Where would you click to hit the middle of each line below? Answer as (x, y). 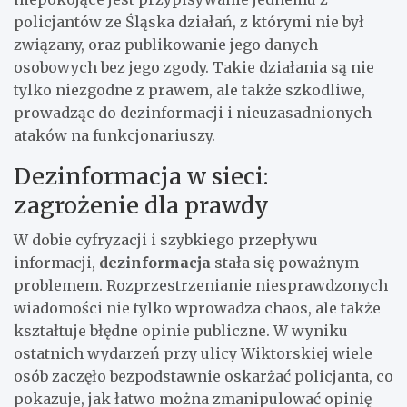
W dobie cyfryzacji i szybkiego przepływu (166, 239)
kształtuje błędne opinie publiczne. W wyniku (181, 330)
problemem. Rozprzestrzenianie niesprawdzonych (201, 285)
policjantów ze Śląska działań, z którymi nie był (189, 21)
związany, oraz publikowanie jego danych (166, 44)
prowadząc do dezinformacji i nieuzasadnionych (193, 112)
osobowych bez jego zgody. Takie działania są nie (194, 67)
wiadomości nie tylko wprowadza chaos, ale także (197, 308)
